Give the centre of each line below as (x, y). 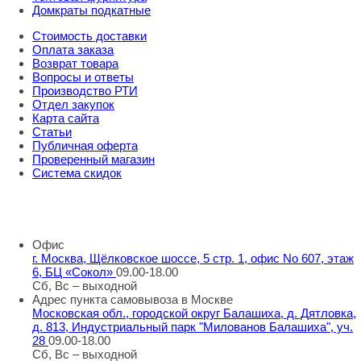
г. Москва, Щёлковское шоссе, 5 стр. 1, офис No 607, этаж (193, 258)
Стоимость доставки (89, 35)
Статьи (52, 131)
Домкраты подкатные (91, 10)
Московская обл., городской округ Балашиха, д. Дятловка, (194, 313)
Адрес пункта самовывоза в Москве (133, 299)
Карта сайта (66, 118)
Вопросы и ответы (83, 77)
